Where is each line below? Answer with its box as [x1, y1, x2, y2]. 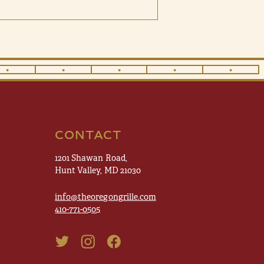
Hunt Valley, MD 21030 [55, 165, 141, 176]
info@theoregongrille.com [55, 192, 156, 202]
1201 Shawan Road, [55, 153, 127, 163]
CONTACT [55, 128, 123, 143]
